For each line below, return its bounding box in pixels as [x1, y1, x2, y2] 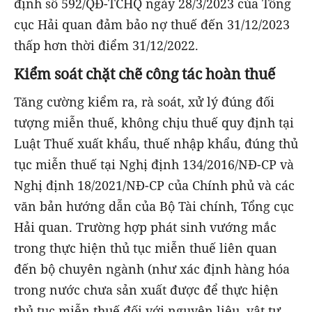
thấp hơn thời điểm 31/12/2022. [14, 37, 198, 54]
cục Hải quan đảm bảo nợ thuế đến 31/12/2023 [14, 16, 290, 33]
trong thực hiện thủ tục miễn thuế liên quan [14, 240, 277, 257]
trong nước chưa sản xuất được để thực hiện [14, 281, 279, 299]
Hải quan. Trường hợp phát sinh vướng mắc [14, 219, 276, 236]
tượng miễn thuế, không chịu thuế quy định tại [14, 114, 294, 132]
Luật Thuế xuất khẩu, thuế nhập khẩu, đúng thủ [14, 135, 298, 153]
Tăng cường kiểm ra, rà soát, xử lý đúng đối [14, 93, 274, 111]
